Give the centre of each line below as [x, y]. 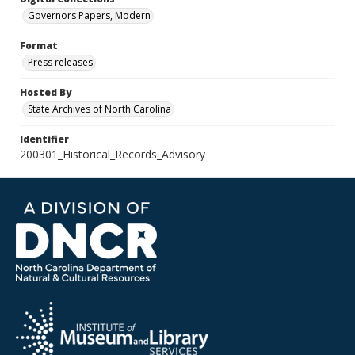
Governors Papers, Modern [89, 15]
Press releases [60, 62]
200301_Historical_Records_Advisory [113, 154]
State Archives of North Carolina [99, 109]
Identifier [44, 139]
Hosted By [46, 92]
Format [39, 46]
